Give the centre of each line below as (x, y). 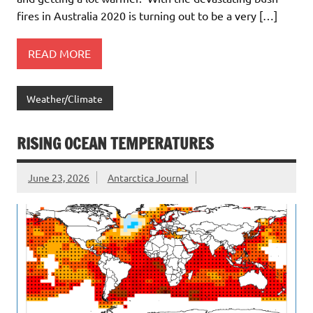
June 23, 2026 (59, 178)
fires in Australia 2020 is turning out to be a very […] (147, 15)
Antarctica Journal (148, 178)
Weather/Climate (65, 98)
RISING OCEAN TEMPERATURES (115, 144)
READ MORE (59, 53)
